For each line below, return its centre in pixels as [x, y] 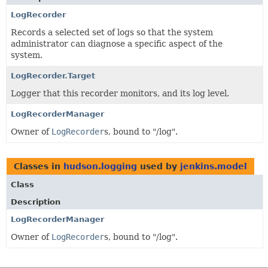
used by [159, 166]
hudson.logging [100, 166]
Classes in [39, 166]
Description [36, 202]
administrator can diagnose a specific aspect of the [117, 43]
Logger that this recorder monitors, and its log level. [120, 93]
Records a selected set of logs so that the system [112, 32]
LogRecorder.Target [53, 75]
